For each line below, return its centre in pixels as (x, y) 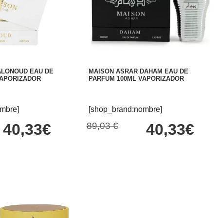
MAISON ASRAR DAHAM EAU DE (138, 72)
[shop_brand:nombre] (125, 109)
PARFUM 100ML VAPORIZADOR (136, 79)
